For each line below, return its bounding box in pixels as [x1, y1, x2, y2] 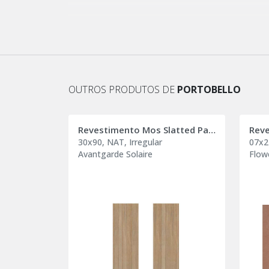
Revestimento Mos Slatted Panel [208, 123, 216, 136]
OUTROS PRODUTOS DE [68, 82, 177, 96]
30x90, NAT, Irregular [78, 136, 162, 148]
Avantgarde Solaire [78, 148, 153, 160]
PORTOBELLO [177, 82, 241, 96]
